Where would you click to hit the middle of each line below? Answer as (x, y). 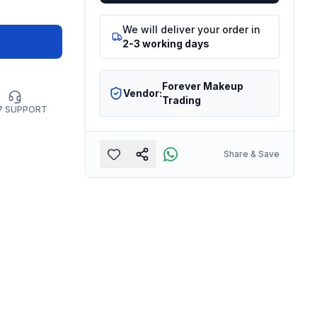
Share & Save (251, 154)
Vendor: (142, 93)
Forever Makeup (202, 86)
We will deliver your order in (192, 29)
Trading (181, 100)
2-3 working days (166, 43)
